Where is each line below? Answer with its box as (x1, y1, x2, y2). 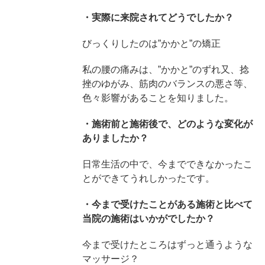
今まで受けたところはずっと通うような (82, 239, 253, 250)
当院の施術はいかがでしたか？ (82, 213, 215, 224)
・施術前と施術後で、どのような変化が (82, 118, 253, 129)
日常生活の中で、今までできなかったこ (82, 159, 253, 169)
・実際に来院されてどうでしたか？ (82, 12, 234, 22)
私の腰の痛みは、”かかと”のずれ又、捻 (82, 64, 249, 75)
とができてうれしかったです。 (82, 173, 215, 183)
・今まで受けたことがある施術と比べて (82, 199, 253, 209)
